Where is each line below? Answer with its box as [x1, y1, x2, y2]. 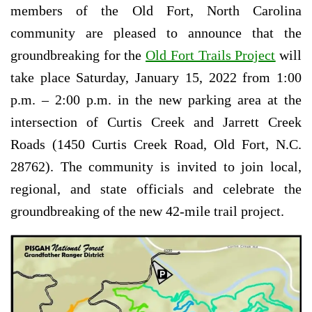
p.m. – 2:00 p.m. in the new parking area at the [10, 91, 302, 107]
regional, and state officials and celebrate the [10, 180, 302, 196]
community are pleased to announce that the [10, 24, 302, 40]
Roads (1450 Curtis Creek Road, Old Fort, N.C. [10, 136, 302, 152]
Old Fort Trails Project [146, 47, 276, 63]
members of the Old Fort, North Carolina [10, 2, 302, 18]
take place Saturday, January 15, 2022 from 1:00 [10, 69, 302, 85]
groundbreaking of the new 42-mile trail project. [10, 203, 284, 219]
